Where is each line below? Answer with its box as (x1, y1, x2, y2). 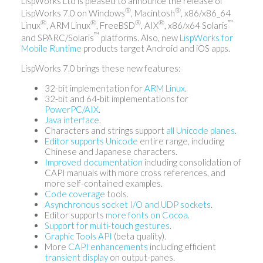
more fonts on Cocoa (105, 210, 188, 221)
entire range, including (137, 136, 224, 147)
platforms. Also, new (99, 32, 180, 43)
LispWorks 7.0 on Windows (21, 8, 125, 19)
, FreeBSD (96, 20, 135, 31)
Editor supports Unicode (44, 136, 138, 147)
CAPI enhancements (68, 241, 148, 252)
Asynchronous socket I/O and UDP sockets (44, 199, 211, 210)
